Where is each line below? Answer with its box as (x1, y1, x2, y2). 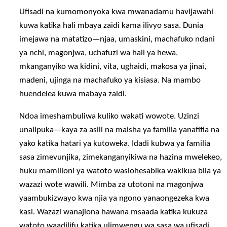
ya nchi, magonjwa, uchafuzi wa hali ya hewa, (19, 48, 178, 57)
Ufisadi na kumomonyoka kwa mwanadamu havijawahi (19, 7, 214, 16)
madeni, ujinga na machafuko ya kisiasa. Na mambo (19, 75, 201, 85)
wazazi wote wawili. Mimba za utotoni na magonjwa (19, 180, 204, 190)
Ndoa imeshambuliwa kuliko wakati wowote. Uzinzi (19, 112, 200, 121)
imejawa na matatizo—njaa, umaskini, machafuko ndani (19, 34, 215, 44)
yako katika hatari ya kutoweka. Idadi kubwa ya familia (19, 139, 211, 148)
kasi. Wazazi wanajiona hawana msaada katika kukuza (19, 208, 208, 217)
